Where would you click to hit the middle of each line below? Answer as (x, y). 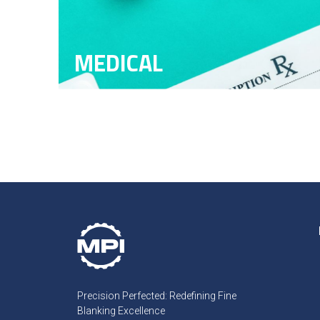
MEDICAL (119, 62)
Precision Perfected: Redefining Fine (156, 295)
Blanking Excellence (121, 310)
